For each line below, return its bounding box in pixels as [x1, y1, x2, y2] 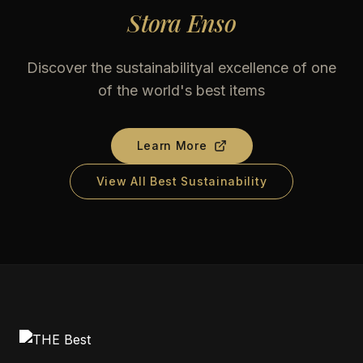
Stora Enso [127, 6, 236, 39]
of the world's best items [98, 82, 265, 99]
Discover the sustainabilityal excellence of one [27, 59, 336, 76]
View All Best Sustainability [96, 174, 267, 188]
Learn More [136, 139, 207, 152]
